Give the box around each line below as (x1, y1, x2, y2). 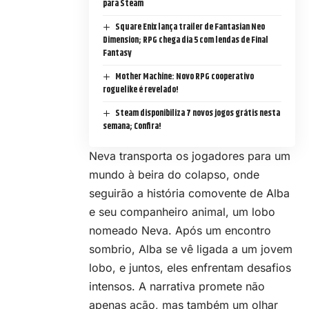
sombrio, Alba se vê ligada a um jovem (89, 242, 292, 257)
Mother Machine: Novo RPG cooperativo (114, 70, 254, 84)
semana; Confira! (103, 119, 161, 134)
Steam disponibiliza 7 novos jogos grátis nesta (114, 106, 280, 121)
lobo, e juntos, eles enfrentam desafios (89, 261, 291, 275)
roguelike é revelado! (103, 83, 179, 97)
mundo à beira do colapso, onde (89, 168, 259, 182)
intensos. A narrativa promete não (89, 279, 265, 294)
